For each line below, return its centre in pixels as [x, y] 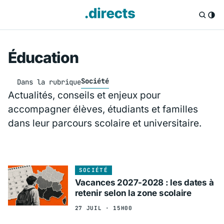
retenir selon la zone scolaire [133, 193]
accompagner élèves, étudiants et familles [103, 109]
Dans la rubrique [49, 82]
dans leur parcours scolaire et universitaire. [105, 123]
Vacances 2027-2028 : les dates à [144, 183]
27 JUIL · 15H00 [103, 208]
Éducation [43, 58]
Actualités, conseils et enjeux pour [84, 95]
